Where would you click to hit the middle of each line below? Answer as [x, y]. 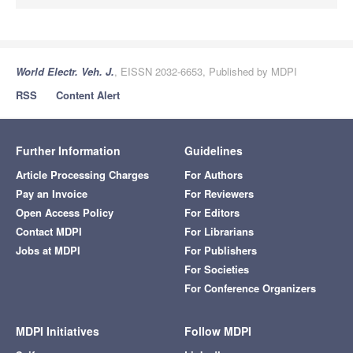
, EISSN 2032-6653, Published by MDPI [206, 71]
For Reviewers [219, 193]
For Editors [212, 212]
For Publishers [221, 250]
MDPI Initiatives [58, 331]
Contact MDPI [49, 231]
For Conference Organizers [250, 288]
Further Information [68, 150]
